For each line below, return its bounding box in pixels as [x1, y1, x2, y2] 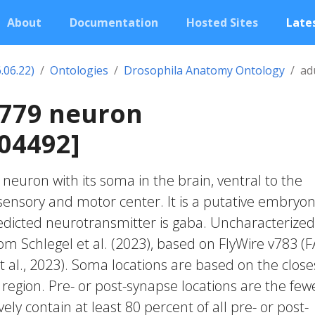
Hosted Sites [186, 15, 258, 30]
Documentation [70, 15, 158, 30]
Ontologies [50, 63, 108, 78]
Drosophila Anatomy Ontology [124, 63, 285, 78]
